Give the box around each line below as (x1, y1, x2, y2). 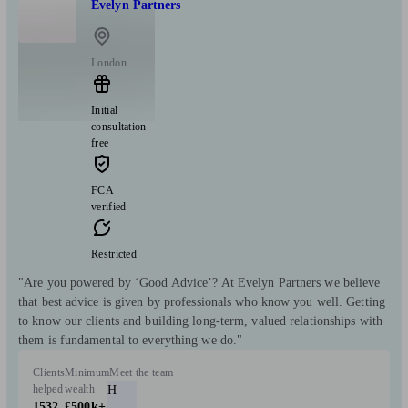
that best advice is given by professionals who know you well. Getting (18, 294, 385, 309)
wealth (65, 382, 95, 395)
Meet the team (109, 365, 174, 379)
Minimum (65, 365, 110, 379)
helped (33, 382, 63, 395)
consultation (91, 119, 147, 133)
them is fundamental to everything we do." (18, 332, 243, 347)
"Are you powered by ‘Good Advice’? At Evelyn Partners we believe (18, 275, 381, 290)
